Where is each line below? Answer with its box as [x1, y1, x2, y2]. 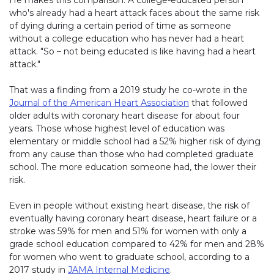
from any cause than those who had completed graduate [9, 149, 254, 160]
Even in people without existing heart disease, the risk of [9, 200, 250, 212]
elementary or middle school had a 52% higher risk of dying [9, 136, 261, 147]
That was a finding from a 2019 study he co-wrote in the [9, 84, 248, 96]
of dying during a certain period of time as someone [9, 20, 231, 32]
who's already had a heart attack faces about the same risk [9, 7, 259, 19]
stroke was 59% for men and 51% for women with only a [9, 226, 246, 237]
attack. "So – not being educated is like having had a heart [9, 46, 256, 57]
